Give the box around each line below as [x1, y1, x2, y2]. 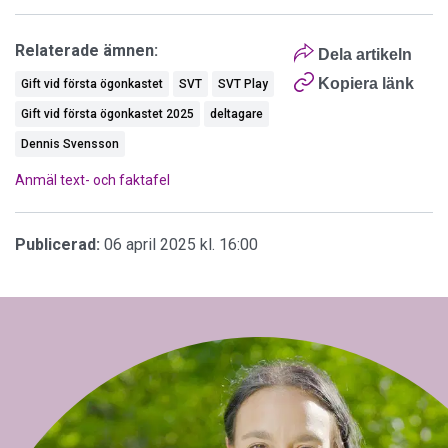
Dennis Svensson [21, 136, 119, 151]
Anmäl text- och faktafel [15, 171, 170, 188]
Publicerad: [15, 234, 100, 254]
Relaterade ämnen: [15, 40, 158, 60]
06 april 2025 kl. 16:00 [104, 234, 258, 254]
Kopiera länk [317, 74, 414, 92]
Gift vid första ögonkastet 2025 [21, 106, 194, 121]
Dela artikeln [313, 45, 412, 63]
